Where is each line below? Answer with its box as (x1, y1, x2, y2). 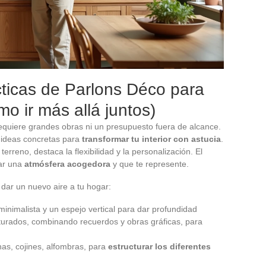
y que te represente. (110, 159, 189, 169)
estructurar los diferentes (108, 241, 211, 251)
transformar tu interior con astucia (82, 134, 221, 144)
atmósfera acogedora (24, 159, 110, 169)
